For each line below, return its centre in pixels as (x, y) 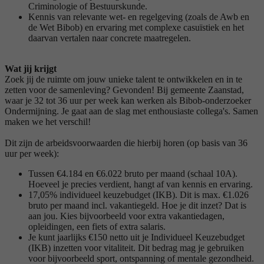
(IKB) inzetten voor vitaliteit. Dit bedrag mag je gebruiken (136, 247)
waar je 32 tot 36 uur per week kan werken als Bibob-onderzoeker (128, 100)
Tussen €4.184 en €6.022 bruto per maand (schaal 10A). (133, 173)
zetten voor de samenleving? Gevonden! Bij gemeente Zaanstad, (124, 90)
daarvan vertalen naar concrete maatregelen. (110, 38)
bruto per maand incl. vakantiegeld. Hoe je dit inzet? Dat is (137, 205)
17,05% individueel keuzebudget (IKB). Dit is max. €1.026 (138, 194)
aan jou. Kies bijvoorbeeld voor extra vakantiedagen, (126, 216)
